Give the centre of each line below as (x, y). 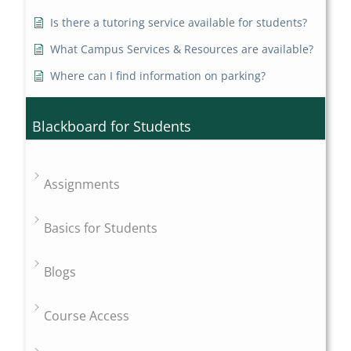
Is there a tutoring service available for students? (179, 23)
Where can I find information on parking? (158, 76)
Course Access (87, 316)
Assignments (82, 185)
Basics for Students (101, 228)
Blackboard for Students (112, 127)
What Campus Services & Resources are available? (182, 49)
